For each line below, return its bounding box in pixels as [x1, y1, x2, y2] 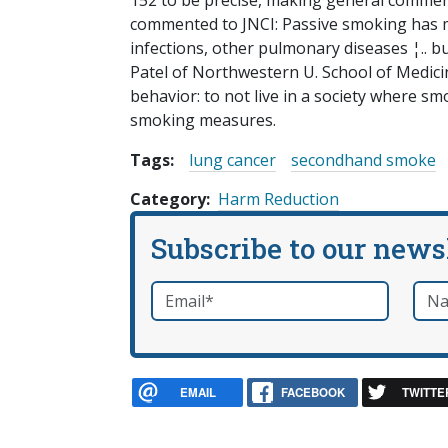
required [203, 283, 256, 303]
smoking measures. [130, 109, 276, 132]
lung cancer [189, 149, 276, 172]
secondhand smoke [291, 149, 436, 172]
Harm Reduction [218, 188, 339, 211]
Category [130, 188, 206, 211]
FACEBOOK [280, 383, 345, 401]
